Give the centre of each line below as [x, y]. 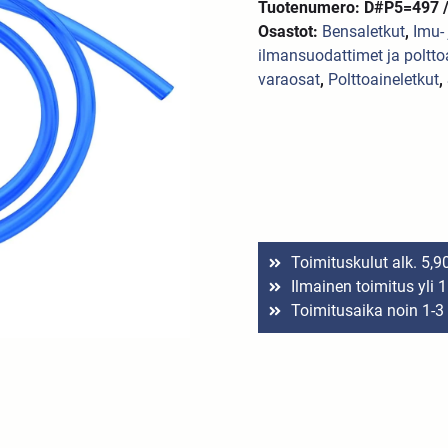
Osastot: [290, 31]
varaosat [289, 79]
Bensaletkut [364, 31]
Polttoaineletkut [384, 79]
